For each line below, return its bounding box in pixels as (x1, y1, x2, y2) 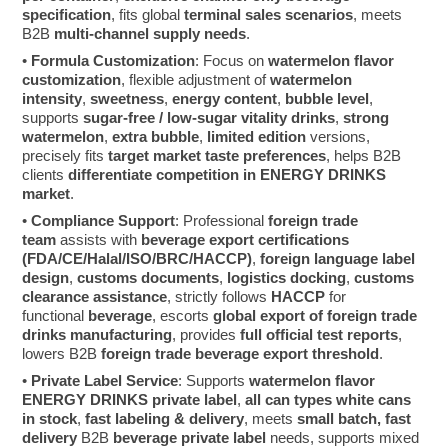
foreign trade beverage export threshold (101, 344, 380, 362)
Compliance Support (31, 211, 176, 229)
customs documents (77, 268, 220, 286)
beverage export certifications (141, 230, 350, 248)
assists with (56, 230, 142, 248)
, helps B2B (326, 146, 402, 164)
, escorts (152, 306, 214, 324)
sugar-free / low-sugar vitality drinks (83, 108, 336, 126)
